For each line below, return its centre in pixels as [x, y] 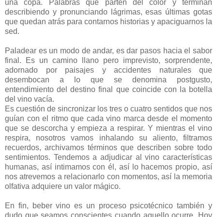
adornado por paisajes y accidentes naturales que [108, 70]
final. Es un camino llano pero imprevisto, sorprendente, [108, 60]
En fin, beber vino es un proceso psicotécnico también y [108, 205]
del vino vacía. [30, 99]
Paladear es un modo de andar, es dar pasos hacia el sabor [108, 50]
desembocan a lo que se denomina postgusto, [108, 79]
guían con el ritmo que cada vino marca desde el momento [108, 118]
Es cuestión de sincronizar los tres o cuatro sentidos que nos [108, 108]
